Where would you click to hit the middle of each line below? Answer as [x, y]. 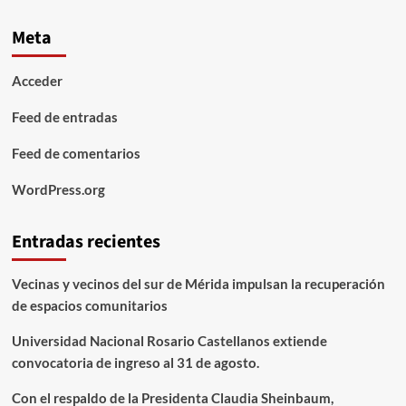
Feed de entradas [64, 117]
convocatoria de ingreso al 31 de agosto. [135, 363]
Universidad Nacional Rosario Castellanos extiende [169, 341]
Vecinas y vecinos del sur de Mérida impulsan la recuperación [198, 284]
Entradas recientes [86, 242]
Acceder [37, 81]
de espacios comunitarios [89, 306]
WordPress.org [58, 190]
